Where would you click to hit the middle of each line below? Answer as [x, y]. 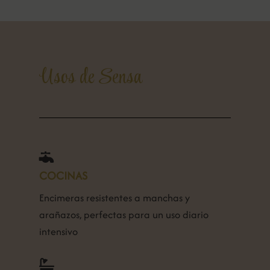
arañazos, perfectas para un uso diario [124, 215]
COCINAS [63, 176]
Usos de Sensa [90, 78]
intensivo [58, 231]
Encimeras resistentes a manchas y [114, 198]
